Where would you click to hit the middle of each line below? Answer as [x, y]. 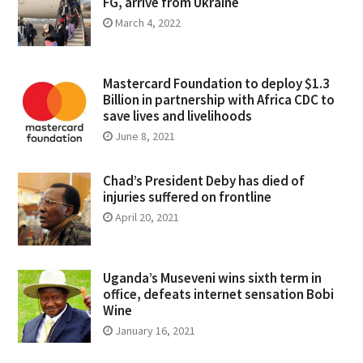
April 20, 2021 [147, 217]
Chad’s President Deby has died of [203, 180]
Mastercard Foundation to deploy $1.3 [216, 83]
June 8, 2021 [145, 136]
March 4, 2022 [147, 22]
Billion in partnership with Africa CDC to [218, 99]
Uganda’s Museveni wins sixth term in [212, 278]
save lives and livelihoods [177, 115]
